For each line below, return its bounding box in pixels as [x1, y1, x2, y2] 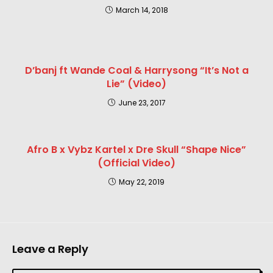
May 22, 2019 [119, 177, 165, 188]
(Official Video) [97, 156, 175, 171]
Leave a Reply [12, 241, 88, 257]
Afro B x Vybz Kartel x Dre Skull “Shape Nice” [27, 143, 246, 157]
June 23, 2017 [118, 97, 166, 108]
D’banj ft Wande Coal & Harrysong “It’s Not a [24, 63, 249, 78]
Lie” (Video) [107, 77, 166, 91]
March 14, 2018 [115, 5, 168, 16]
